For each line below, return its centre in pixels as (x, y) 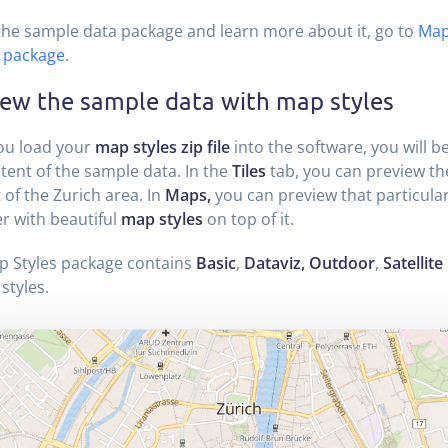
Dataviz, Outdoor (309, 262)
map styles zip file (162, 146)
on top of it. (248, 218)
